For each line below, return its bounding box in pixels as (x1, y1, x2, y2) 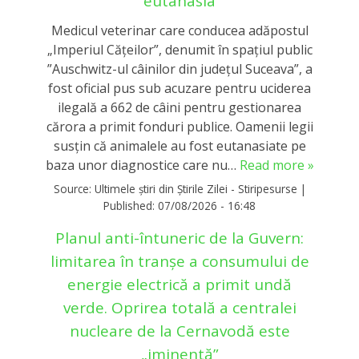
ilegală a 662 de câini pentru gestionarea (58, 98, 301, 116)
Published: (103, 197, 158, 213)
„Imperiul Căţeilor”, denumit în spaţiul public (46, 40, 313, 58)
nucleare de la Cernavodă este (69, 321, 290, 342)
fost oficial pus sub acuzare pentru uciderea (48, 79, 311, 97)
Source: (53, 180, 95, 196)
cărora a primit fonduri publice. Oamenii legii (46, 117, 313, 135)
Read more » (239, 155, 314, 174)
